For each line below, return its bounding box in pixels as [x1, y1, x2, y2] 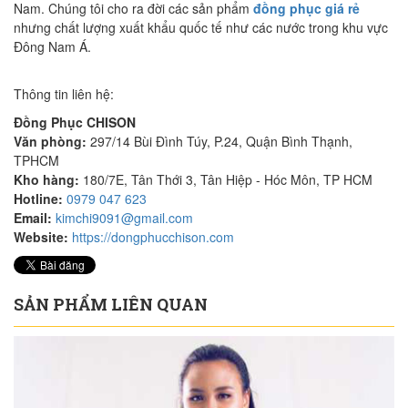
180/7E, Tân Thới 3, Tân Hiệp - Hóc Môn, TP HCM [79, 170, 372, 189]
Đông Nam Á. [14, 37, 91, 56]
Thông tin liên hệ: [14, 85, 114, 104]
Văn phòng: [14, 132, 87, 151]
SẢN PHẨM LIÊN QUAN [14, 293, 208, 316]
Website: [14, 228, 68, 247]
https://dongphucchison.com [72, 228, 234, 247]
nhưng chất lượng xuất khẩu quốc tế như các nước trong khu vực [14, 18, 388, 37]
